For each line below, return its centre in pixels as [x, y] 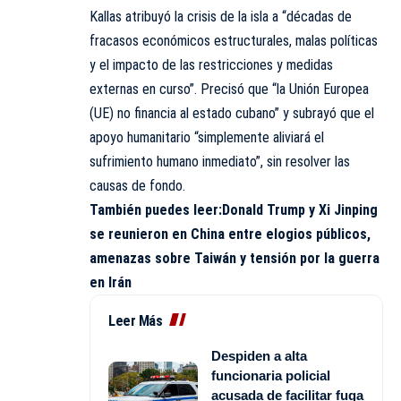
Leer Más [135, 320]
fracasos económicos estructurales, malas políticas [234, 40]
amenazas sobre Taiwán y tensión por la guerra [235, 258]
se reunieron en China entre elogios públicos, [230, 234]
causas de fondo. [137, 185]
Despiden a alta [259, 355]
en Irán [111, 282]
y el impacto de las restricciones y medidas [211, 64]
